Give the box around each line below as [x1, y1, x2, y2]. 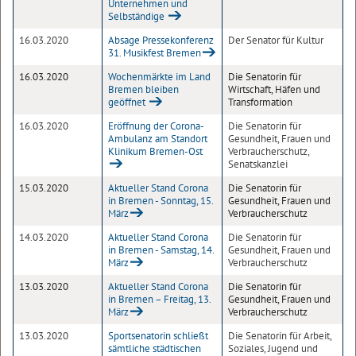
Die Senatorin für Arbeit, [228, 329, 331, 342]
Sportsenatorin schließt [108, 329, 208, 342]
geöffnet [108, 95, 148, 109]
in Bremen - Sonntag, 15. [108, 194, 213, 207]
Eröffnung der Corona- [108, 119, 204, 133]
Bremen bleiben [108, 83, 179, 96]
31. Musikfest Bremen [108, 46, 201, 60]
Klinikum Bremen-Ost [108, 145, 203, 158]
